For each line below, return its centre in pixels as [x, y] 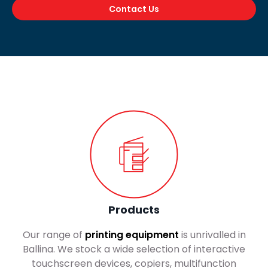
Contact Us [134, 9]
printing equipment [132, 235]
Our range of [54, 235]
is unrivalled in [212, 235]
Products [134, 210]
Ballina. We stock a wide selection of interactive [134, 249]
